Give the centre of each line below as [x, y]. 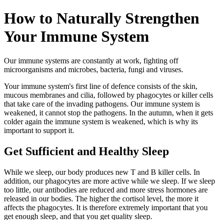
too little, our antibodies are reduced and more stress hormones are [106, 190]
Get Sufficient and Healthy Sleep [86, 151]
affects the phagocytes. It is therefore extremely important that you [106, 207]
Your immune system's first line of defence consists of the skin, [101, 86]
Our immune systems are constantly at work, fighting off [91, 60]
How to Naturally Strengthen [102, 18]
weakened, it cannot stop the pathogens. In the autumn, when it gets [109, 112]
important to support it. [39, 130]
